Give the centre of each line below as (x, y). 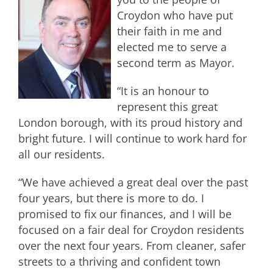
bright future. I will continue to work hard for (133, 138)
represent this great (167, 106)
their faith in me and (169, 31)
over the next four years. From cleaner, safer (132, 245)
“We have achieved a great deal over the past (133, 182)
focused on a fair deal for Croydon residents (131, 229)
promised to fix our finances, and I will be (125, 214)
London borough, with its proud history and (130, 122)
